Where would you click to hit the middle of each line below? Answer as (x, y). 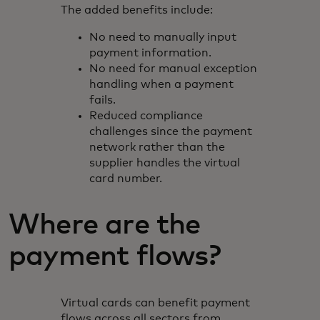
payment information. (151, 52)
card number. (126, 178)
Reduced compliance (146, 115)
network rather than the (157, 147)
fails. (103, 100)
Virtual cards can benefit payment (156, 302)
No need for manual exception (174, 68)
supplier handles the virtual (165, 162)
